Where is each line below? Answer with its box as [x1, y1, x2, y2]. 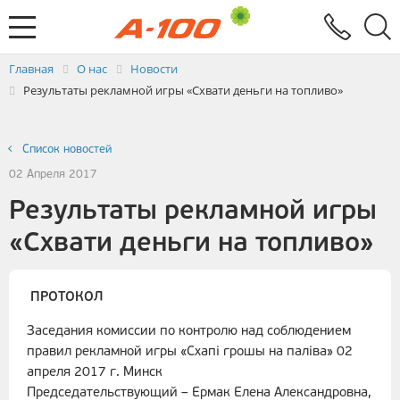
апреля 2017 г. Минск [27, 366, 162, 380]
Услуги [9, 22, 49, 36]
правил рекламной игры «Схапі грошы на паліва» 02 [27, 346, 353, 360]
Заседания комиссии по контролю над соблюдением [27, 325, 351, 339]
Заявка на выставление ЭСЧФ [9, 49, 192, 62]
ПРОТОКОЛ [30, 291, 103, 305]
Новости [130, 61, 178, 77]
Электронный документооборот [9, 15, 202, 29]
